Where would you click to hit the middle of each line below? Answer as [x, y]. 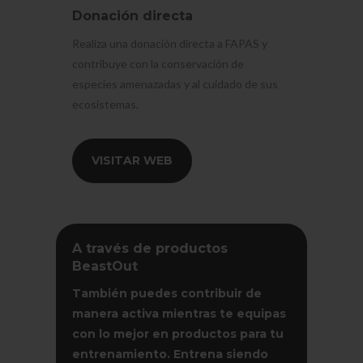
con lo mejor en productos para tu [177, 333]
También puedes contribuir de [167, 293]
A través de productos [149, 248]
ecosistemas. [105, 104]
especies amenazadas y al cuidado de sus [175, 83]
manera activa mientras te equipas [179, 313]
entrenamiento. [122, 354]
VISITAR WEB [132, 160]
